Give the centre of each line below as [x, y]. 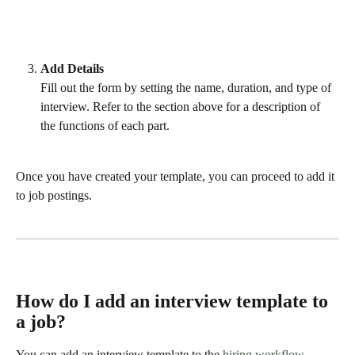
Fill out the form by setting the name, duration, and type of [187, 87]
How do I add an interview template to [174, 301]
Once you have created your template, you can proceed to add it [177, 177]
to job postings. [54, 196]
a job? [41, 321]
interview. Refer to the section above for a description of [182, 106]
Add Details [72, 68]
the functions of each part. [108, 125]
